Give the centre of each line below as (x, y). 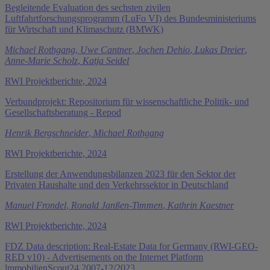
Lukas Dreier (220, 49)
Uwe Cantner (106, 49)
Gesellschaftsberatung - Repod (63, 112)
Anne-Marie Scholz (41, 60)
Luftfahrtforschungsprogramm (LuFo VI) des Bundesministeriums (130, 18)
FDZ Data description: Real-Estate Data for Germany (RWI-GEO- (131, 246)
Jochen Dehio (163, 49)
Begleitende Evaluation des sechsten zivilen (88, 7)
